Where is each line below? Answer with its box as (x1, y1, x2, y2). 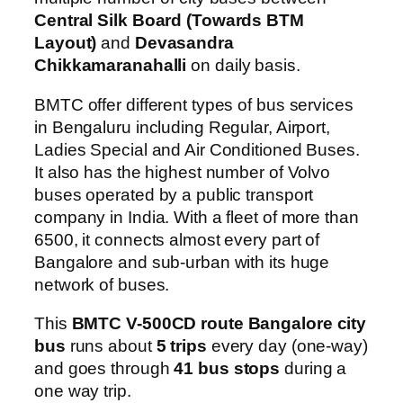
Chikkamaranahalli (34, 56, 187, 76)
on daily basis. (186, 56, 300, 76)
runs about (65, 336, 157, 356)
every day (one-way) (206, 336, 368, 356)
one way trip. (34, 381, 131, 401)
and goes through (34, 359, 175, 379)
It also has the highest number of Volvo (34, 162, 331, 182)
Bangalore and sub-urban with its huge (34, 252, 330, 272)
